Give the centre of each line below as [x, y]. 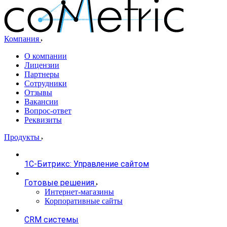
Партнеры [42, 74]
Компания [23, 39]
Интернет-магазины [79, 192]
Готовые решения [59, 183]
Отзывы [38, 93]
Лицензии [42, 65]
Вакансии [41, 102]
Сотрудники [46, 84]
